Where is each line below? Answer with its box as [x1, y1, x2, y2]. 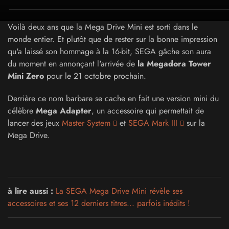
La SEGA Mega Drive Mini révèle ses [56, 185, 182, 197]
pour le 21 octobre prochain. [47, 70, 146, 82]
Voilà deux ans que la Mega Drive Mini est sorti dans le [8, 21, 198, 33]
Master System [62, 117, 110, 129]
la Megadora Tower [135, 58, 211, 70]
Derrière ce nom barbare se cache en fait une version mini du [8, 93, 219, 104]
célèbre [8, 105, 36, 117]
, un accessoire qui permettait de [91, 105, 204, 117]
